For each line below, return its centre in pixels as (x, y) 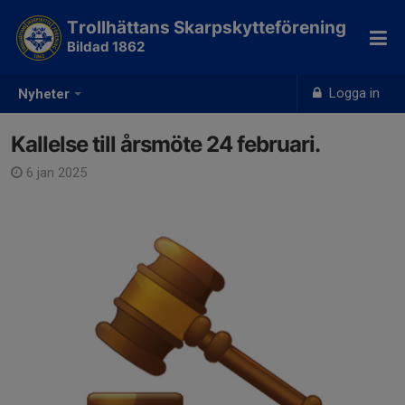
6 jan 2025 (55, 173)
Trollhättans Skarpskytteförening (207, 28)
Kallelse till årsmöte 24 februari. (165, 144)
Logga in (353, 93)
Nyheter (44, 94)
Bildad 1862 (106, 47)
